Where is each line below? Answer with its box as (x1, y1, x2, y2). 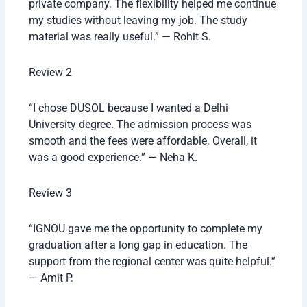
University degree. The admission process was (29, 118, 252, 132)
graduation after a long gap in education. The (29, 238, 248, 252)
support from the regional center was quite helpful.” (29, 255, 276, 269)
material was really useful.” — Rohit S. (29, 30, 212, 44)
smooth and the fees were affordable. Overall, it (29, 134, 258, 148)
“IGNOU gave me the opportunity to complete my (29, 222, 263, 236)
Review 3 (29, 186, 73, 200)
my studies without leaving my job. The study (29, 14, 248, 27)
